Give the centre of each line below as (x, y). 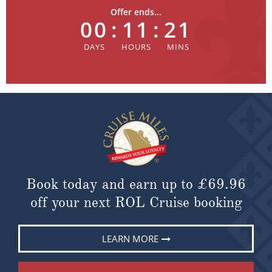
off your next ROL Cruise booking (136, 202)
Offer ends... (136, 12)
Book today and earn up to (112, 184)
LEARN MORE (130, 238)
